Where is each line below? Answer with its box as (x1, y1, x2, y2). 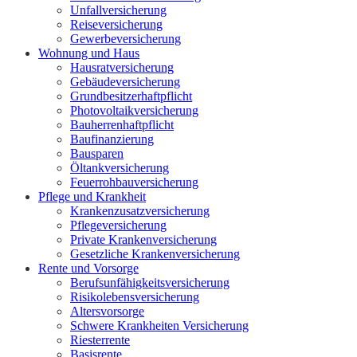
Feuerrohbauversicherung (70, 175, 198, 190)
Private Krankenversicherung (70, 233, 217, 247)
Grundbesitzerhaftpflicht (70, 89, 192, 104)
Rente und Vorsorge (38, 261, 139, 276)
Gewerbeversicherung (70, 32, 181, 46)
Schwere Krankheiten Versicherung (70, 319, 249, 333)
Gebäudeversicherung (70, 75, 180, 89)
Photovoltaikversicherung (70, 104, 198, 118)
